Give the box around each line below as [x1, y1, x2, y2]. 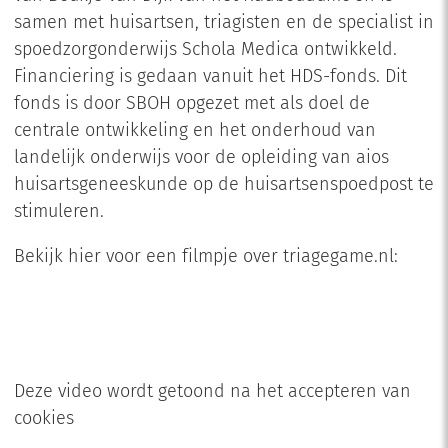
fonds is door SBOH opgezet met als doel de [13, 95, 370, 114]
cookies [13, 410, 74, 429]
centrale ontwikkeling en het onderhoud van [13, 122, 376, 141]
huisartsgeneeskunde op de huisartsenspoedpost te [13, 176, 434, 195]
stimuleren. [13, 203, 104, 222]
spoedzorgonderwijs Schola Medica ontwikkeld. [13, 41, 397, 60]
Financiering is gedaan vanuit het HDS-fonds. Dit [13, 68, 407, 87]
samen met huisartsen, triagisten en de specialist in [13, 14, 434, 33]
